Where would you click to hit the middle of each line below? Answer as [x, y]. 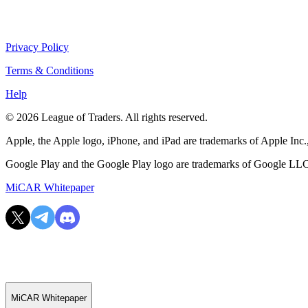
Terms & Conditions [49, 70]
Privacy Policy [37, 47]
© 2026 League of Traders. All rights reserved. [107, 117]
